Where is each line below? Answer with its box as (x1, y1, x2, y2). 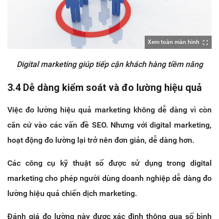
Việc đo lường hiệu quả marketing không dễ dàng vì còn (7, 105, 212, 115)
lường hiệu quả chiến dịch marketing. (7, 189, 137, 198)
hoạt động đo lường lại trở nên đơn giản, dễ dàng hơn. (7, 135, 194, 145)
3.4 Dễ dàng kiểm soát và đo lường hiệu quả (7, 82, 202, 94)
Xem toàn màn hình (148, 39, 199, 46)
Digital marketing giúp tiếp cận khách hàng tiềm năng (16, 60, 203, 69)
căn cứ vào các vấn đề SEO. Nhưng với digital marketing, (7, 120, 212, 130)
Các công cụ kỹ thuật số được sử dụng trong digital (7, 158, 212, 168)
